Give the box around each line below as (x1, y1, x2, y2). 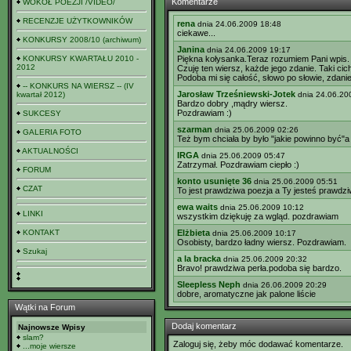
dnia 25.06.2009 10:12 (220, 203, 304, 212)
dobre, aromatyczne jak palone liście (177, 289, 316, 299)
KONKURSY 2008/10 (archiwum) (23, 35, 141, 44)
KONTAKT (23, 228, 60, 237)
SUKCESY (23, 109, 61, 118)
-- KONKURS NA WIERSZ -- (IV (23, 81, 134, 90)
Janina (177, 45, 204, 54)
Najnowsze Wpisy (18, 323, 85, 331)
